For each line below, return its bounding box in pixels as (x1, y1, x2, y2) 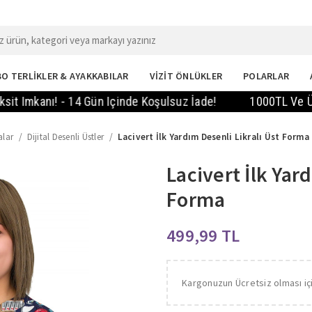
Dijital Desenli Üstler (26, 131, 107, 143)
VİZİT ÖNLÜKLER (149, 70, 222, 82)
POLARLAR (243, 70, 289, 82)
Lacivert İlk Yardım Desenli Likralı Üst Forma (117, 131, 309, 143)
